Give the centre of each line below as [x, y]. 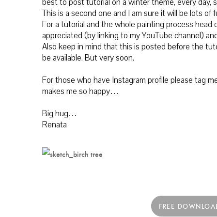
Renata [54, 125]
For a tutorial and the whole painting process [119, 25]
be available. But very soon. [88, 58]
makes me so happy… [80, 92]
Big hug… [60, 114]
